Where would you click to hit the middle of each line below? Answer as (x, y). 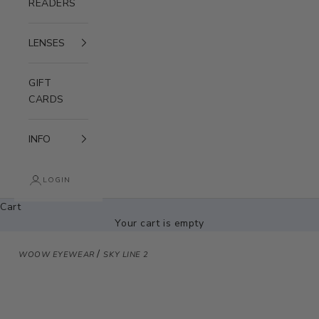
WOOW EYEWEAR (58, 254)
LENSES (47, 43)
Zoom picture (57, 289)
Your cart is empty (159, 223)
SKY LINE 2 (126, 254)
